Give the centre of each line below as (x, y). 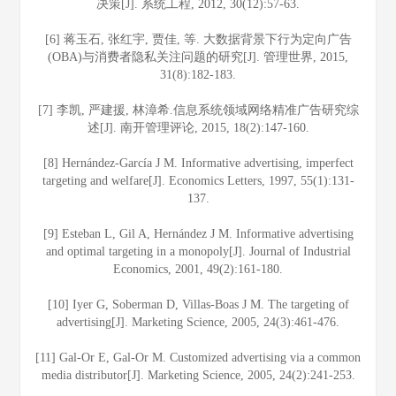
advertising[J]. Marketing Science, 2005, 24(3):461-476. (198, 322)
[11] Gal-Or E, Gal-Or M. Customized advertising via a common (198, 358)
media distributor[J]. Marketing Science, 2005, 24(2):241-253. (198, 375)
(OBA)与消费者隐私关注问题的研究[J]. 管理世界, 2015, (198, 57)
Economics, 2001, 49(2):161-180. (198, 269)
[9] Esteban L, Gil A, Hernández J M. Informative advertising (198, 234)
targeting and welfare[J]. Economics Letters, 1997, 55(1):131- (198, 181)
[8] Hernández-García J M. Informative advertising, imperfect (198, 163)
